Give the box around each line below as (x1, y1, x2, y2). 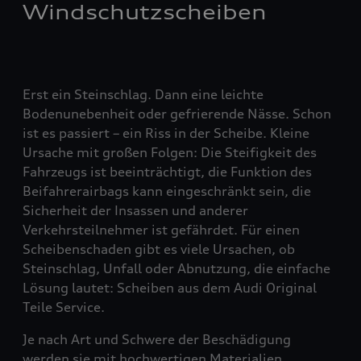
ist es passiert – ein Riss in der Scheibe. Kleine (23, 125, 309, 141)
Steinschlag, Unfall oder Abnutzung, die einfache (23, 260, 330, 276)
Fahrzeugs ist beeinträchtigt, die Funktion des (23, 164, 312, 180)
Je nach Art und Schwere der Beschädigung (23, 331, 291, 347)
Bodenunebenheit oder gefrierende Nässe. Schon (23, 106, 331, 122)
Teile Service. (23, 299, 105, 315)
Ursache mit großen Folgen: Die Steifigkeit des (23, 144, 317, 160)
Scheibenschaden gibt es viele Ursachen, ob (23, 241, 295, 257)
